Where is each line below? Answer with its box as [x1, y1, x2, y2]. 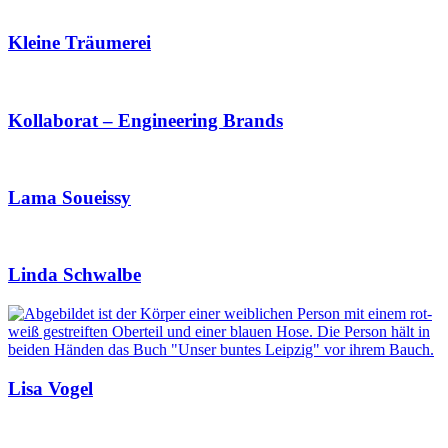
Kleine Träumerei [8, 32, 151, 54]
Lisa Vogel [8, 377, 93, 399]
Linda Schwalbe [8, 264, 141, 286]
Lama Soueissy [8, 186, 131, 208]
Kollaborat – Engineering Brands [8, 109, 283, 131]
